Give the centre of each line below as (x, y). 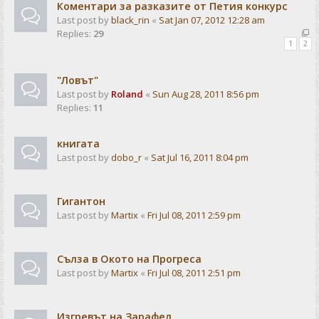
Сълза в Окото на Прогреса (129, 258)
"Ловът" (78, 80)
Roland (127, 94)
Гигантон (81, 201)
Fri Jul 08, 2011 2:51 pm (194, 272)
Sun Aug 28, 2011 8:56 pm (206, 94)
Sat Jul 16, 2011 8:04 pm (200, 157)
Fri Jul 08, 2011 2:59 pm (194, 215)
